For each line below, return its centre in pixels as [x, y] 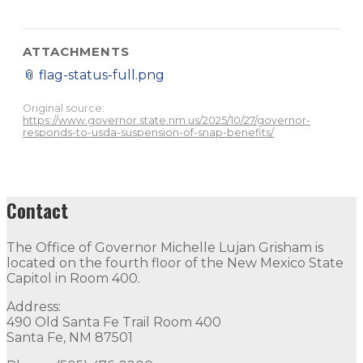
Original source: [64, 108]
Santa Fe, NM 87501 [70, 337]
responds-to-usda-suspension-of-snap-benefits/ [148, 132]
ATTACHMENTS [76, 51]
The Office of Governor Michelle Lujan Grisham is [165, 247]
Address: [34, 306]
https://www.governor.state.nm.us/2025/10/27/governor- [167, 120]
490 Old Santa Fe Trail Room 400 [114, 322]
